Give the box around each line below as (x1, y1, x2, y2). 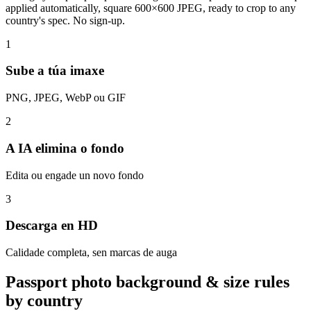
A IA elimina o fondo (6, 140, 124, 155)
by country (6, 291, 83, 310)
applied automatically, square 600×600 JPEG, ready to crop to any (6, 1, 296, 14)
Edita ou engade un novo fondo (6, 169, 144, 181)
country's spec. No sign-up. (6, 14, 125, 26)
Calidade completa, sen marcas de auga (6, 246, 177, 258)
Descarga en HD (6, 218, 98, 233)
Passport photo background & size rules (6, 272, 289, 291)
